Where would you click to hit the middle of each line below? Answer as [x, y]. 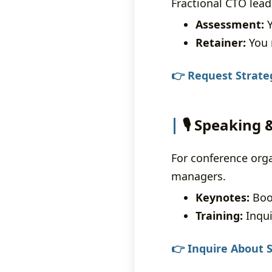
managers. [199, 176]
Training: [219, 216]
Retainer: [221, 42]
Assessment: [230, 24]
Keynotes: [223, 197]
